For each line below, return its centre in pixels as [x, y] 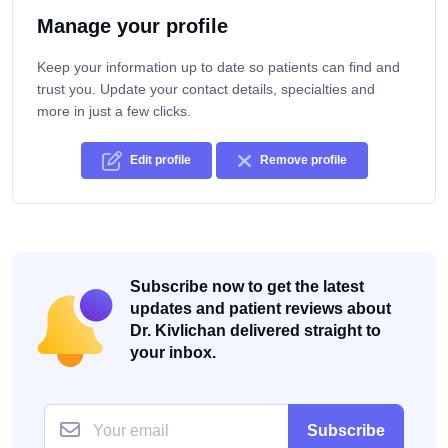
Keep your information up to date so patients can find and [218, 67]
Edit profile [160, 160]
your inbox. [173, 353]
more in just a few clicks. [114, 111]
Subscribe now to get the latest [247, 287]
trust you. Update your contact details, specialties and [206, 89]
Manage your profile [132, 26]
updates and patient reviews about [260, 309]
